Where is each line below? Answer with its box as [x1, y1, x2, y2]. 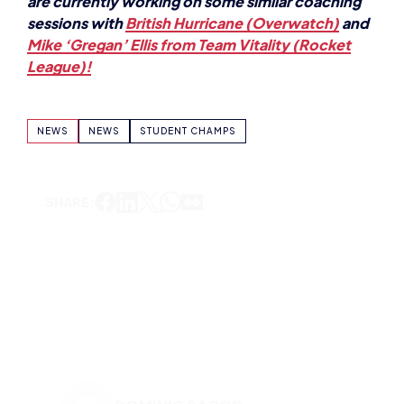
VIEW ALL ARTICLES [79, 362, 203, 379]
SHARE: [45, 191, 95, 208]
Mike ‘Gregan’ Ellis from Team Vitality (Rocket [27, 33, 351, 53]
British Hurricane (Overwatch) [125, 12, 339, 32]
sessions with [27, 12, 125, 32]
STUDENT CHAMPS [140, 123, 236, 134]
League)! [27, 55, 91, 75]
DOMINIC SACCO [114, 306, 244, 326]
